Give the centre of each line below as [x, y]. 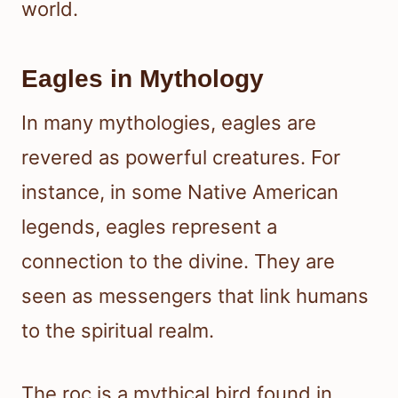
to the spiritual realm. [118, 330]
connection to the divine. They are [178, 261]
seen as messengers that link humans [195, 295]
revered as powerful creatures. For [181, 157]
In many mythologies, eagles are [169, 122]
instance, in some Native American [180, 191]
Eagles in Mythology [143, 78]
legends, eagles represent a [149, 226]
